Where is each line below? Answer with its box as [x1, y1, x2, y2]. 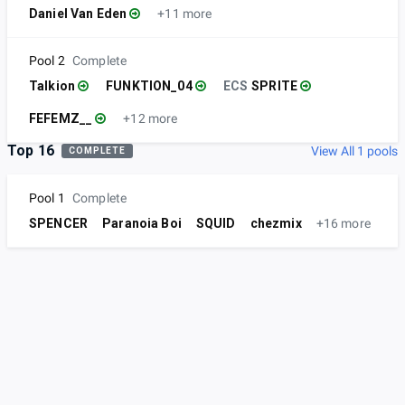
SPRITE [251, 79, 298, 94]
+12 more [123, 111, 178, 127]
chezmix [250, 216, 302, 231]
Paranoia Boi [102, 216, 182, 231]
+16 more [316, 216, 371, 231]
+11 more [157, 6, 212, 22]
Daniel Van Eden [29, 6, 127, 22]
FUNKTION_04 [106, 79, 193, 94]
